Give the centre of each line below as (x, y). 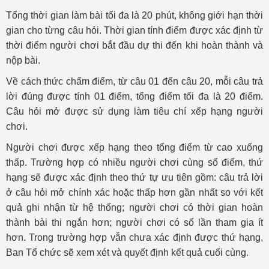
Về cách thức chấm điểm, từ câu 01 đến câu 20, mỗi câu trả (134, 82)
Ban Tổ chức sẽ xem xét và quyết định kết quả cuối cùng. (127, 253)
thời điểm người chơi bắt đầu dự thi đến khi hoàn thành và (134, 46)
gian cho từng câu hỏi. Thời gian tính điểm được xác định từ (134, 31)
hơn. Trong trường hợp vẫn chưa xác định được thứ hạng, (134, 238)
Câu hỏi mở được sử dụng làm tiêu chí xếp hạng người (134, 112)
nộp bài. (23, 61)
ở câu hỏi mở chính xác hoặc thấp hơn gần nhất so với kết (134, 193)
